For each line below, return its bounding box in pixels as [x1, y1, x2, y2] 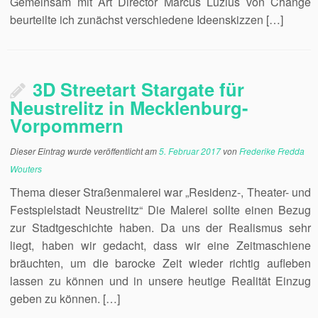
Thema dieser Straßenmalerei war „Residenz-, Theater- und [10, 184, 311, 200]
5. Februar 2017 [159, 145, 221, 157]
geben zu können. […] [10, 290, 121, 307]
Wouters [10, 163, 43, 175]
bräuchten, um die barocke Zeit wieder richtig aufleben [10, 255, 311, 271]
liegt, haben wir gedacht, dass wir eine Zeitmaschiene [10, 237, 311, 253]
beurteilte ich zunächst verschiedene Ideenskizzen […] [10, 11, 284, 28]
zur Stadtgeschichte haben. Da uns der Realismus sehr [10, 219, 311, 236]
